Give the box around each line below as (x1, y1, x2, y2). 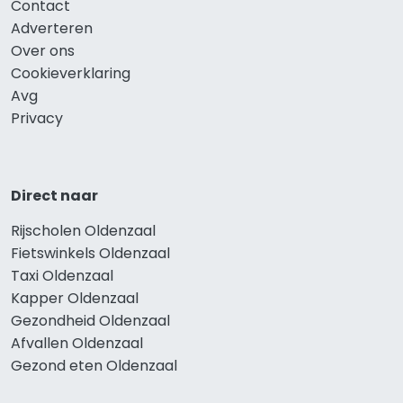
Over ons (11, 40, 75, 62)
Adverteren (11, 18, 93, 40)
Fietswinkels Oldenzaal (11, 243, 170, 264)
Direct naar (11, 185, 98, 207)
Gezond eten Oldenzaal (11, 355, 177, 377)
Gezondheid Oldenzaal (11, 310, 170, 332)
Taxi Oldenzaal (11, 265, 113, 287)
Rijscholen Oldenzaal (11, 220, 156, 242)
